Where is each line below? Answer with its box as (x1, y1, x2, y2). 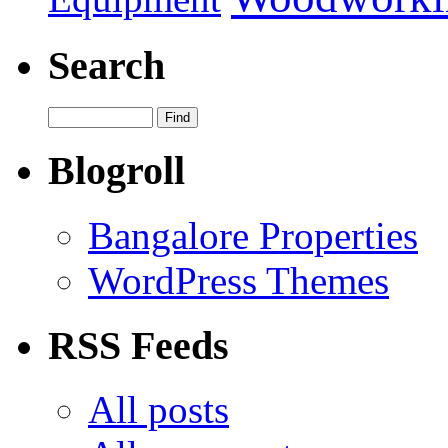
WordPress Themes (88, 258, 389, 302)
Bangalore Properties (88, 213, 418, 257)
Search (48, 42, 165, 88)
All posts (88, 388, 229, 432)
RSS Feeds (48, 322, 229, 368)
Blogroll (48, 148, 185, 194)
